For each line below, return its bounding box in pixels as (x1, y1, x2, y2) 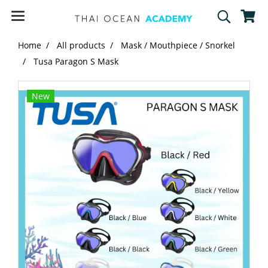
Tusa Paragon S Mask (33, 56, 118, 67)
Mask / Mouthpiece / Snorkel (121, 39, 235, 51)
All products (57, 39, 105, 51)
